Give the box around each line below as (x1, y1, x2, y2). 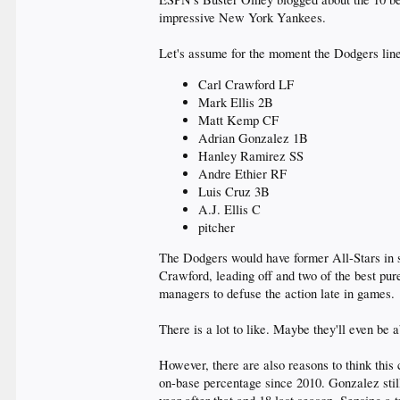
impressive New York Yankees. (159, 9, 327, 26)
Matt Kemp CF (198, 111, 279, 129)
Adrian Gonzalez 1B (198, 129, 309, 146)
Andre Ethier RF (198, 164, 287, 182)
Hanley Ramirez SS (198, 146, 304, 164)
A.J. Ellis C (198, 200, 262, 218)
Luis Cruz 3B (198, 182, 271, 200)
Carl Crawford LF (198, 75, 295, 93)
